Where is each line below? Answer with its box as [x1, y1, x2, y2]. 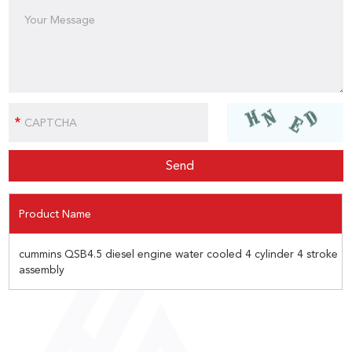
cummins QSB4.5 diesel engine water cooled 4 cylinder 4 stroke [19, 247, 339, 261]
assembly [19, 263, 65, 277]
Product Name [19, 207, 92, 221]
